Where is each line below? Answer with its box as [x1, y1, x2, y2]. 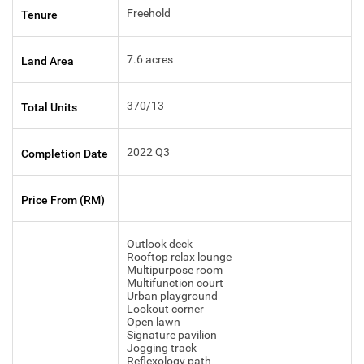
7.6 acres [127, 53, 173, 67]
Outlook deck [127, 237, 193, 251]
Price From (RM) [21, 193, 105, 207]
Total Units [21, 101, 77, 115]
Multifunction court [127, 276, 223, 290]
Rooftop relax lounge [127, 250, 232, 264]
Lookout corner [127, 302, 204, 316]
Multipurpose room [127, 263, 223, 277]
